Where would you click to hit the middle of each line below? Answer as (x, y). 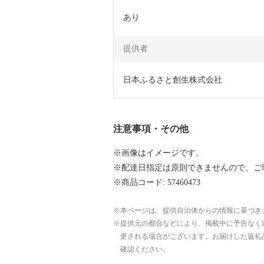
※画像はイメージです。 (159, 153)
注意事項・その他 (151, 128)
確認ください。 (145, 249)
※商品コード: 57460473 (157, 182)
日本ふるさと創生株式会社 (173, 80)
